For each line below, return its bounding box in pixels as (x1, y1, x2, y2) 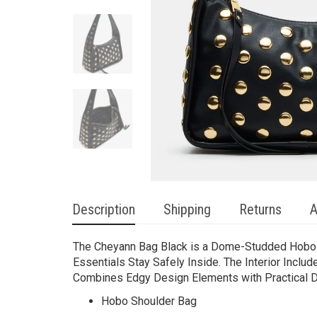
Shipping (163, 201, 211, 218)
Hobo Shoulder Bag (101, 294, 197, 308)
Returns (239, 201, 282, 218)
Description (72, 201, 135, 218)
